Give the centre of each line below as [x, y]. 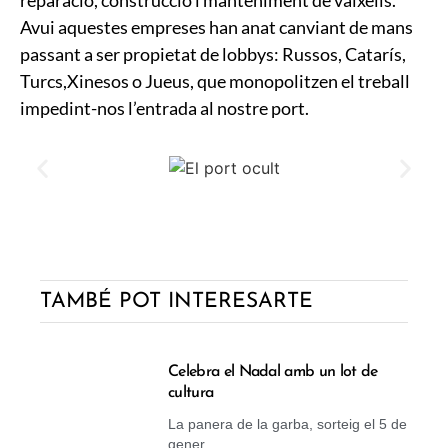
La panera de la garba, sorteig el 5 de [287, 423]
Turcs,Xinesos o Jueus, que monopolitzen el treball [215, 80]
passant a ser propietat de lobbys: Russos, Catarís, [213, 53]
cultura [191, 392]
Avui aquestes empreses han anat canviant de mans [216, 26]
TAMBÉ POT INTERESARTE [176, 302]
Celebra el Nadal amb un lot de [273, 371]
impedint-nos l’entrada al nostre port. [164, 107]
